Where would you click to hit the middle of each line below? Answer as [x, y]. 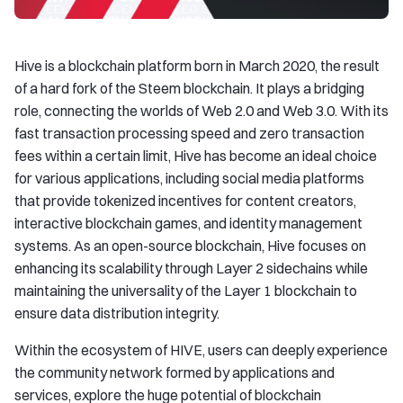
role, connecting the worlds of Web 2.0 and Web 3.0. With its [201, 111]
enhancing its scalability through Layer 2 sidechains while [191, 268]
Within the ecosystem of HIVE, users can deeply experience [201, 350]
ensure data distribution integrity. [117, 313]
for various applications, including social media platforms [189, 178]
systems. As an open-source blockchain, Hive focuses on [190, 246]
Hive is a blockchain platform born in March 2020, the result [197, 66]
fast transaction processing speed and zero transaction [189, 133]
